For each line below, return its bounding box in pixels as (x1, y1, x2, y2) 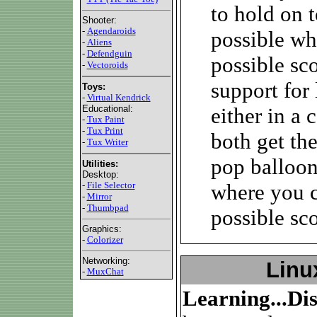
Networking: (81, 255, 130, 266)
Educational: (81, 103, 133, 114)
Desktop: (81, 169, 119, 180)
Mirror (86, 191, 112, 202)
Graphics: (81, 224, 122, 234)
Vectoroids (86, 59, 128, 70)
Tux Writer (86, 137, 128, 147)
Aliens (86, 37, 112, 47)
